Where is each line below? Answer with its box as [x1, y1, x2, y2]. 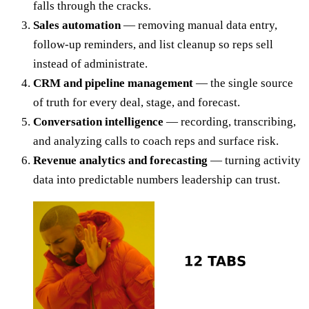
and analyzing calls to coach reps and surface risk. [33, 134, 279, 148]
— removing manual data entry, [121, 18, 277, 32]
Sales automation [33, 18, 121, 32]
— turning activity [208, 153, 301, 167]
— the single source [193, 76, 293, 90]
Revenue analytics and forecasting [33, 153, 208, 167]
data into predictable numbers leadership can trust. [33, 172, 280, 186]
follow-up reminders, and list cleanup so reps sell [33, 37, 273, 51]
